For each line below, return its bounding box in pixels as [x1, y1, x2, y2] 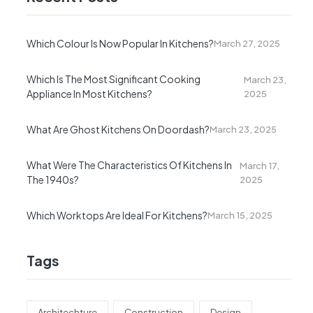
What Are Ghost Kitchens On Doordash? [27, 122, 210, 136]
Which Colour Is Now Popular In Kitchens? [27, 36, 214, 50]
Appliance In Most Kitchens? [27, 87, 152, 100]
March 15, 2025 [208, 210, 272, 221]
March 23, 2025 [210, 124, 277, 136]
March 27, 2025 [214, 38, 280, 50]
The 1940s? [27, 173, 79, 186]
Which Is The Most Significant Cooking [27, 72, 201, 85]
